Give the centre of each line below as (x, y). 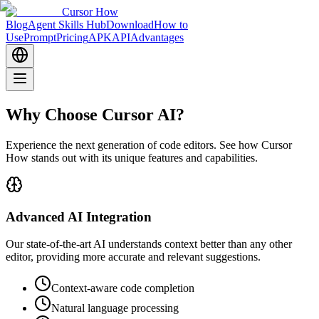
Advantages (157, 37)
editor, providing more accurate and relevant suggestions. (133, 257)
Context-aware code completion (123, 288)
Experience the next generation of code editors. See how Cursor (149, 145)
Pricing (72, 37)
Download (130, 25)
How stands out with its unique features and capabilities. (132, 157)
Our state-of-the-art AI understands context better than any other (149, 244)
